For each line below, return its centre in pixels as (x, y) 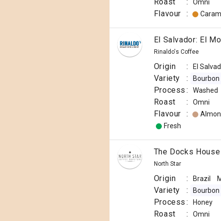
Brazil (202, 179)
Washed (205, 90)
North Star (167, 164)
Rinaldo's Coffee (176, 52)
